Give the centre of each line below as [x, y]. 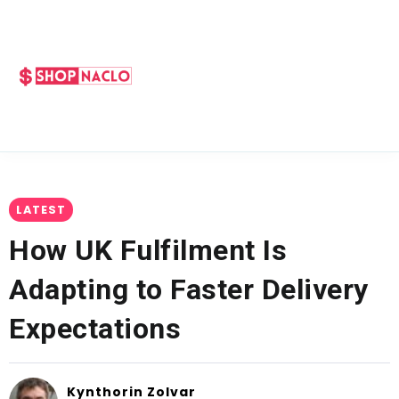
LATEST [41, 210]
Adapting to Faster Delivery [189, 289]
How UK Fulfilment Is [148, 250]
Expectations [95, 329]
